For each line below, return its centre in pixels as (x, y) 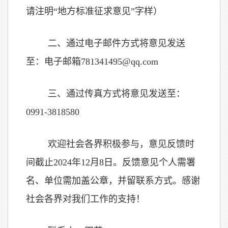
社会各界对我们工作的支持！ (85, 199)
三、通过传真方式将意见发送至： (117, 94)
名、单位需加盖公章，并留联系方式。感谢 (113, 181)
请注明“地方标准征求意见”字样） (94, 11)
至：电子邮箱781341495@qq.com (92, 62)
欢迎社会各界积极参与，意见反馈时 (121, 144)
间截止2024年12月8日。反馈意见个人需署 (111, 162)
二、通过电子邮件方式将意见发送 (117, 43)
